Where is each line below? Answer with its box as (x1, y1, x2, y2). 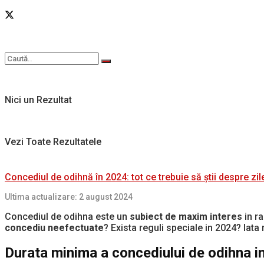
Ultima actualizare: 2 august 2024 (5, 192, 133, 202)
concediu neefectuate (5, 222, 104, 233)
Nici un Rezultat (5, 94, 72, 105)
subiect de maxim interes (130, 210, 242, 222)
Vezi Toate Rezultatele (5, 136, 101, 147)
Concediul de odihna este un (5, 210, 130, 222)
